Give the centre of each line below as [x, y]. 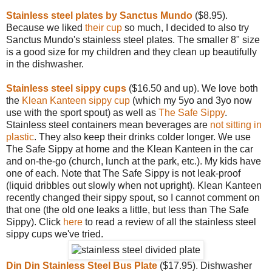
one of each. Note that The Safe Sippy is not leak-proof [123, 173]
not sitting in [236, 124]
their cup [104, 27]
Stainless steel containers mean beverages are [108, 124]
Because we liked [46, 27]
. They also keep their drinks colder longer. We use [142, 137]
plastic [20, 137]
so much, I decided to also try [185, 27]
